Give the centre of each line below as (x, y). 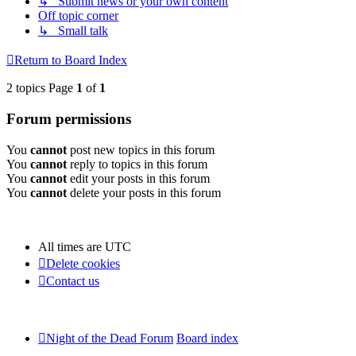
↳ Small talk (73, 31)
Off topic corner (78, 16)
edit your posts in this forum (138, 178)
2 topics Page (41, 88)
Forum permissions (69, 119)
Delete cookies (83, 263)
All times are (72, 246)
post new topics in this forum (141, 149)
